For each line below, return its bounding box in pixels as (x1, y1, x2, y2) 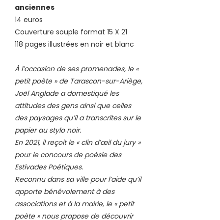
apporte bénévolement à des (15, 186, 114, 196)
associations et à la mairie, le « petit (15, 198, 134, 209)
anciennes (15, 2, 55, 12)
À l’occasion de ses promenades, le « (15, 63, 138, 74)
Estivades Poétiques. (15, 162, 83, 172)
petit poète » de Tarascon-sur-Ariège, (15, 76, 142, 86)
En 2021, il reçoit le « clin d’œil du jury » (15, 137, 140, 147)
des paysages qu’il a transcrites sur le (15, 112, 141, 123)
